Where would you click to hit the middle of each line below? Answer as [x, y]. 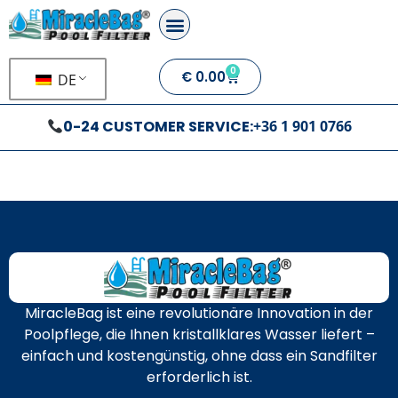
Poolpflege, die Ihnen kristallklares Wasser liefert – [199, 334]
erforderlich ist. [199, 377]
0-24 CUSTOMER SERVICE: [158, 127]
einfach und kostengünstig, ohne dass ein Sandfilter [199, 355]
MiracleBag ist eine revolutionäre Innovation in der [199, 313]
